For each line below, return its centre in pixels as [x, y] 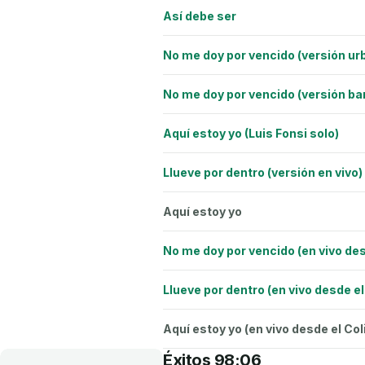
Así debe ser [200, 15]
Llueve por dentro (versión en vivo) [263, 172]
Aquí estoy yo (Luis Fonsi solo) [251, 133]
